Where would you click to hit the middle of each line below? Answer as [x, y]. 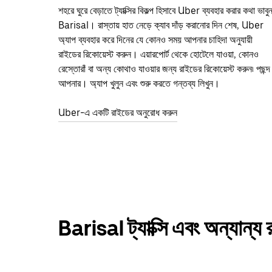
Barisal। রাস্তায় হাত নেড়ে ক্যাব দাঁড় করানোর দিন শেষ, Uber [161, 25]
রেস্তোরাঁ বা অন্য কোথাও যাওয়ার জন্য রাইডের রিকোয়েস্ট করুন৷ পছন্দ [164, 69]
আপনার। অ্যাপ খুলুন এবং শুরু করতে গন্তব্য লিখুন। [139, 83]
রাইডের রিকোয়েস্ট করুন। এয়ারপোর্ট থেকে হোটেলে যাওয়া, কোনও [158, 54]
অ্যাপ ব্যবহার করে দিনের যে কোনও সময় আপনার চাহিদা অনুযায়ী [155, 39]
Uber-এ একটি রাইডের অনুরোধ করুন [118, 112]
